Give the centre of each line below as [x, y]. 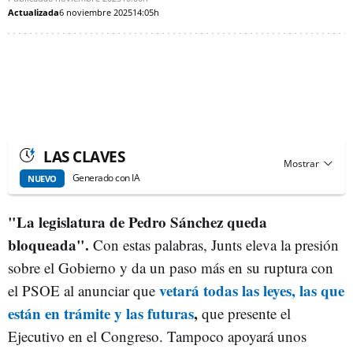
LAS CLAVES [84, 156]
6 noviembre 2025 [96, 12]
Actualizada [33, 12]
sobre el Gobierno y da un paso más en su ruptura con [171, 267]
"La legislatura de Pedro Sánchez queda [137, 221]
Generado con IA [106, 178]
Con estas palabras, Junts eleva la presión [214, 244]
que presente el [244, 313]
